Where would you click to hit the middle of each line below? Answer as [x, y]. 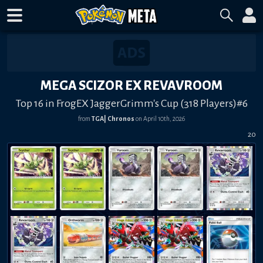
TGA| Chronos [113, 118]
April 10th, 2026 [164, 118]
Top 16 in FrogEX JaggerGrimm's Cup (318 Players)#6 [131, 103]
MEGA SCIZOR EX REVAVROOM [131, 85]
